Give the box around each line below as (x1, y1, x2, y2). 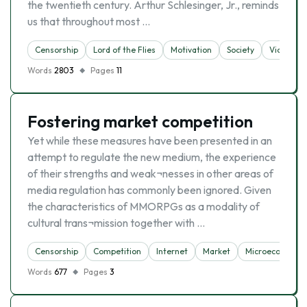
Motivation (171, 45, 212, 55)
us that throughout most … (27, 14, 150, 28)
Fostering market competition (27, 111, 253, 132)
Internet (156, 246, 188, 256)
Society (227, 45, 254, 55)
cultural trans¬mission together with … (27, 216, 205, 230)
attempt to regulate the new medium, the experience (27, 150, 276, 164)
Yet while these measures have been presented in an (27, 134, 272, 147)
